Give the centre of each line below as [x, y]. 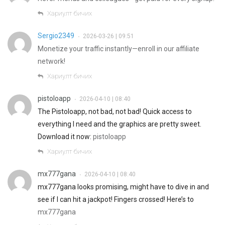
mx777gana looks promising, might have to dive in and [123, 187]
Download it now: [65, 136]
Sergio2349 [57, 35]
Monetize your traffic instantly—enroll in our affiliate [119, 48]
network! [51, 61]
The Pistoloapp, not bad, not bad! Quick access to [115, 111]
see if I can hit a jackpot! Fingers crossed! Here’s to [116, 199]
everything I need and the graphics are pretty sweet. [120, 124]
